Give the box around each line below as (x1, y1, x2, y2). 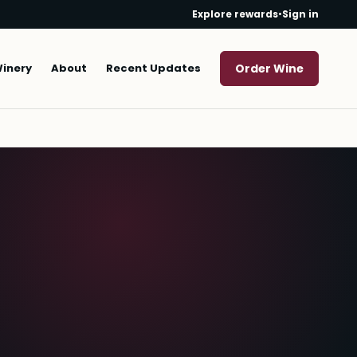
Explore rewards (192, 7, 278, 21)
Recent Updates (106, 61, 201, 76)
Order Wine (235, 61, 304, 76)
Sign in (282, 7, 319, 21)
